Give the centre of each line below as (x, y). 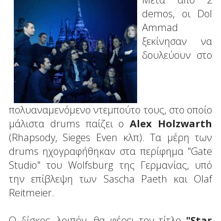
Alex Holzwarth (171, 123)
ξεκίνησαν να (177, 41)
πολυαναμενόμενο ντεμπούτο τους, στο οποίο (110, 110)
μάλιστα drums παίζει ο (69, 123)
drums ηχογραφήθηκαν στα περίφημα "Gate (110, 151)
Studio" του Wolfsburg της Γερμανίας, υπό (110, 165)
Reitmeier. (31, 192)
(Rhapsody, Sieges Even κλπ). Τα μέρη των (110, 137)
